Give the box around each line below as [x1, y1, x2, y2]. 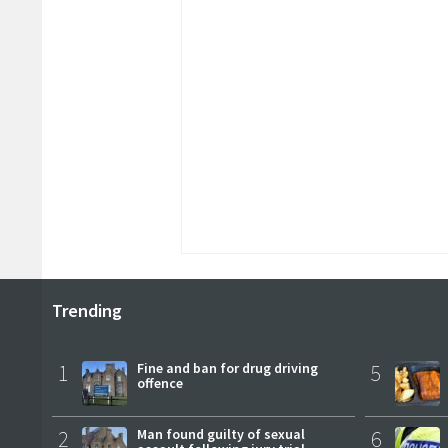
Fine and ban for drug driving [137, 358, 318, 377]
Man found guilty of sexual [137, 424, 305, 443]
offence [137, 373, 183, 392]
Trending [52, 299, 122, 323]
